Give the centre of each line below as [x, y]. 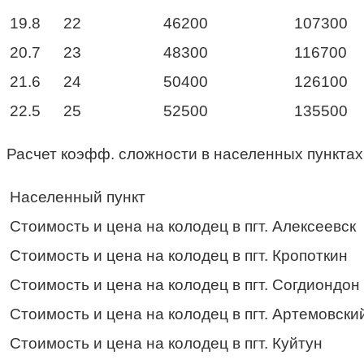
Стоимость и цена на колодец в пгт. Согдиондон [185, 284]
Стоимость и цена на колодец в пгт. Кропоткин [179, 255]
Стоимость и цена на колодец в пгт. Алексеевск [183, 226]
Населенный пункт [78, 197]
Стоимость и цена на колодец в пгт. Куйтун [166, 343]
